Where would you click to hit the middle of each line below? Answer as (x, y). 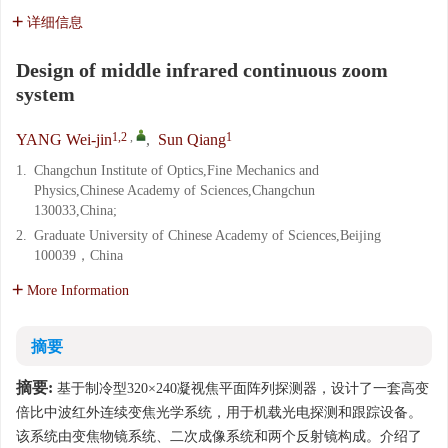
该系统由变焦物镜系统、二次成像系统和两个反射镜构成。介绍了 (219, 436)
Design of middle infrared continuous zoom (202, 70)
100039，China (78, 255)
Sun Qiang (192, 139)
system (45, 94)
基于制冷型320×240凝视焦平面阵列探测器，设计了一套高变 (241, 388)
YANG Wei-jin (64, 139)
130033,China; (75, 210)
